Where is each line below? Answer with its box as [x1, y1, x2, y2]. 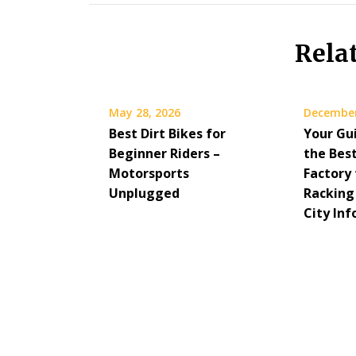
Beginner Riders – [109, 144, 220, 162]
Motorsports [109, 164, 189, 182]
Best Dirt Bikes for [109, 124, 226, 142]
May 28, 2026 [109, 104, 180, 120]
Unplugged [109, 184, 180, 202]
